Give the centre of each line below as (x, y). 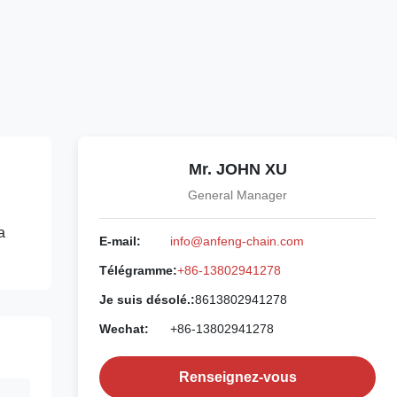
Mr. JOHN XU (237, 169)
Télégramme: (138, 270)
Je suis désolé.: (147, 299)
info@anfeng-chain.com (237, 241)
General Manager (237, 195)
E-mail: (120, 241)
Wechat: (124, 328)
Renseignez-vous (237, 377)
